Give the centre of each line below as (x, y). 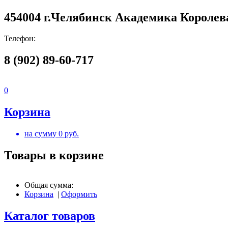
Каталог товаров (50, 216)
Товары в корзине (54, 155)
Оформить (79, 194)
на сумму (41, 134)
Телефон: (20, 39)
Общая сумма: (49, 185)
